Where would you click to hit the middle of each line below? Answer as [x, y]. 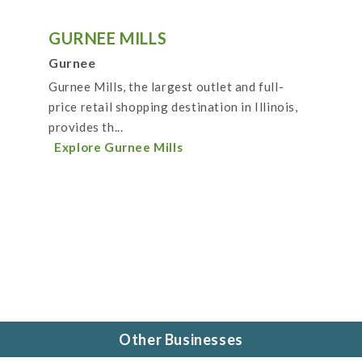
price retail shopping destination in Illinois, [173, 107]
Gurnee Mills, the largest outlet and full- [166, 87]
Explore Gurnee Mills [119, 147]
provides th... [86, 127]
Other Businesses [181, 340]
